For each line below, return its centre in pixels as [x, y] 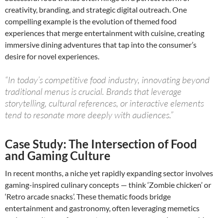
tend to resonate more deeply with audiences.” [89, 115]
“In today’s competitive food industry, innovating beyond [107, 80]
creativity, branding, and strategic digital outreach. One [96, 9]
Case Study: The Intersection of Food [101, 144]
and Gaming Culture [58, 155]
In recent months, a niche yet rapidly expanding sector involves [109, 173]
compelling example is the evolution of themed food [91, 21]
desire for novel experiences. [52, 56]
